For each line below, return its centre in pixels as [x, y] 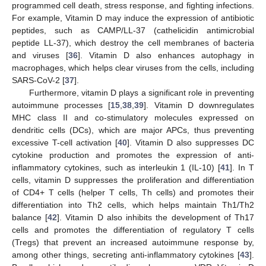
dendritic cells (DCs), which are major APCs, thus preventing [133, 130]
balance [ [30, 218]
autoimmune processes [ [61, 105]
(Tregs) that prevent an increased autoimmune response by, [133, 243]
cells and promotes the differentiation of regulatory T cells [133, 230]
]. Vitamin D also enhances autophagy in [166, 56]
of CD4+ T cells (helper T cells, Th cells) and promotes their [133, 193]
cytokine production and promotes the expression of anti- [133, 155]
